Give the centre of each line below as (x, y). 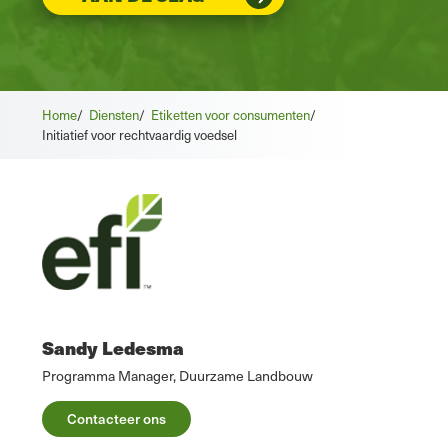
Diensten (114, 115)
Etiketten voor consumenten (230, 115)
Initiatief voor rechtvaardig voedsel (139, 135)
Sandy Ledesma (113, 347)
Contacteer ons (116, 418)
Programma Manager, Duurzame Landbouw (177, 375)
